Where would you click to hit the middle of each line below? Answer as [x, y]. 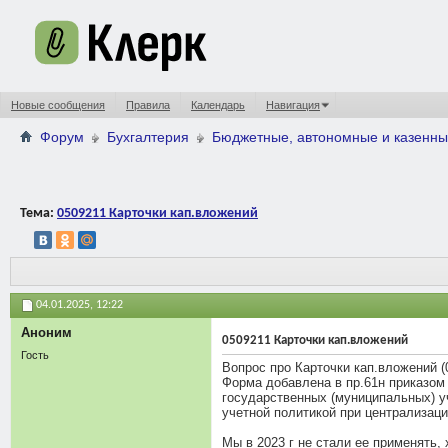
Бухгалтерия [148, 137]
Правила [148, 105]
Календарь [218, 105]
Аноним [46, 332]
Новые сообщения [58, 105]
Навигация [293, 105]
